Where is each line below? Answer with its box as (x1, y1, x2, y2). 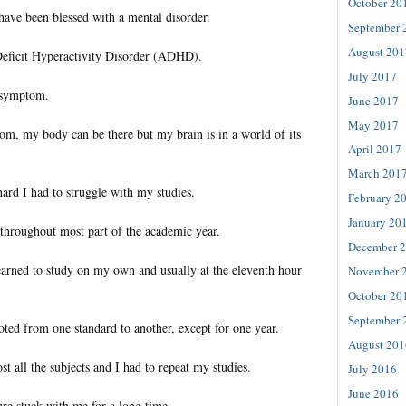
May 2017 (348, 116, 399, 133)
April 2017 (348, 140, 401, 158)
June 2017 (348, 92, 399, 109)
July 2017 (348, 67, 397, 84)
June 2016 (348, 385, 399, 402)
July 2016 (348, 361, 397, 378)
